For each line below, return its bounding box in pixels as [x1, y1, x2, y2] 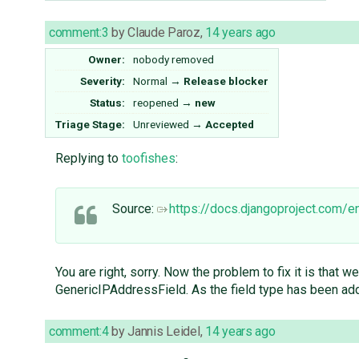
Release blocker [184, 75, 268, 88]
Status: [90, 96, 126, 110]
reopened [133, 96, 179, 110]
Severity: [80, 75, 126, 88]
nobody [133, 53, 169, 67]
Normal [133, 75, 167, 88]
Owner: [88, 53, 126, 67]
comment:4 [49, 324, 109, 340]
